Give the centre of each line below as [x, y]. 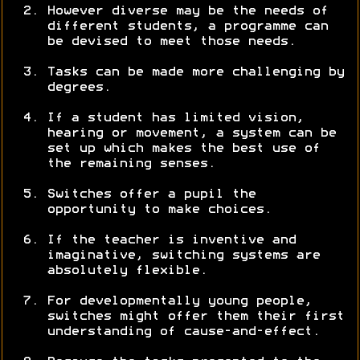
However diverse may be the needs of [187, 12]
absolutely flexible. [127, 271]
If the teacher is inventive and [171, 241]
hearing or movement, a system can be [191, 134]
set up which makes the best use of [183, 149]
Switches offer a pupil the [151, 195]
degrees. [79, 88]
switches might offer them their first [195, 317]
